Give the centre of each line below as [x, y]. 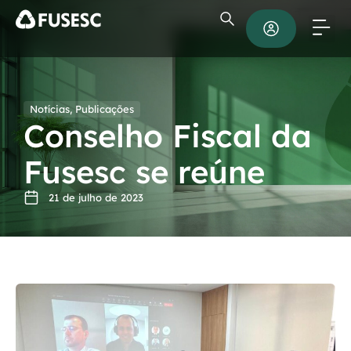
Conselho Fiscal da [168, 136]
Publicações [105, 109]
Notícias [50, 109]
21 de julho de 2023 [96, 197]
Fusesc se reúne [144, 172]
